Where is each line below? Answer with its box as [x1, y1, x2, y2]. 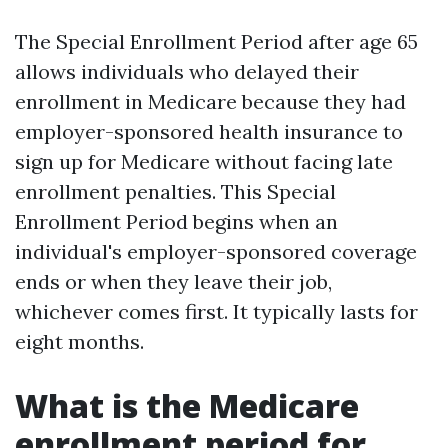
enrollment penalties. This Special [15, 179, 336, 204]
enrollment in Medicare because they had [15, 89, 406, 114]
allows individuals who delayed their [15, 59, 359, 84]
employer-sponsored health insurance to [15, 119, 403, 144]
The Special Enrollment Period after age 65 [15, 29, 418, 54]
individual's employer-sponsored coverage [15, 239, 417, 264]
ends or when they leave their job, [15, 269, 332, 294]
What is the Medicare [15, 384, 359, 427]
